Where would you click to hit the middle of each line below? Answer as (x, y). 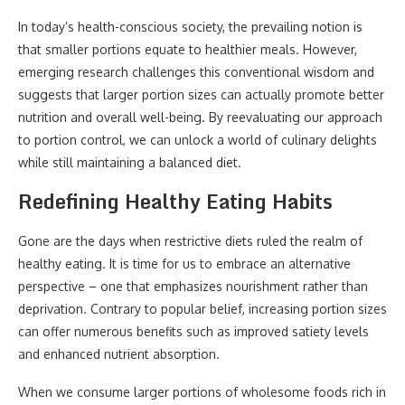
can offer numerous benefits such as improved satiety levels (193, 331)
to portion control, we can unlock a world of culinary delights (198, 140)
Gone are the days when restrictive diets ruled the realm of (190, 241)
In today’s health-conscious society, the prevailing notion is (190, 27)
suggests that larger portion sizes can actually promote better (201, 94)
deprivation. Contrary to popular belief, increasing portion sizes (202, 309)
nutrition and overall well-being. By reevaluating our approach (200, 117)
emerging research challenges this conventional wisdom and (196, 72)
